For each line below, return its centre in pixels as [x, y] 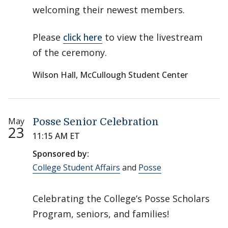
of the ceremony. [70, 53]
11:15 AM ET [56, 136]
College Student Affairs [76, 168]
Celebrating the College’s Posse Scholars [121, 199]
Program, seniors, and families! [101, 214]
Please [48, 37]
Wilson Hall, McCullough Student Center [110, 75]
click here [83, 37]
